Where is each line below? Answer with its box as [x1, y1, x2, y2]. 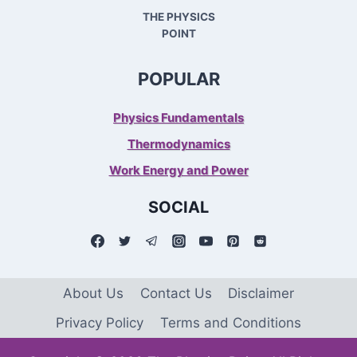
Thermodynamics [127, 136, 230, 152]
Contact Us [139, 284, 212, 301]
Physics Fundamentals [113, 110, 244, 126]
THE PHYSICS [142, 10, 215, 24]
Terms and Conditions [159, 314, 301, 331]
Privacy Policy [56, 314, 144, 331]
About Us [63, 284, 124, 301]
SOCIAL [148, 198, 209, 218]
